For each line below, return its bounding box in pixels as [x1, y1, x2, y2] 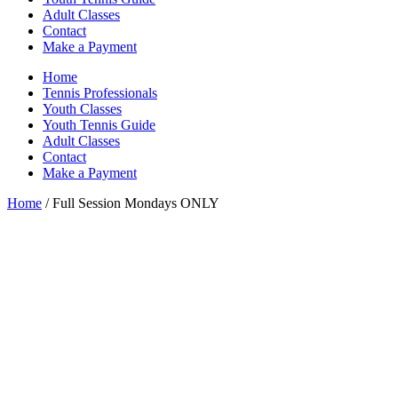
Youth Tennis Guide [43, 117, 155, 132]
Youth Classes [43, 101, 122, 116]
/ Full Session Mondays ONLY [42, 195, 219, 211]
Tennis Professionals [43, 85, 157, 100]
